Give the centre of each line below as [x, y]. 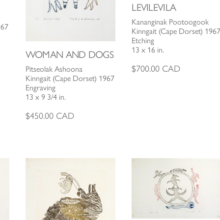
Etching [143, 40]
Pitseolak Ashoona [54, 69]
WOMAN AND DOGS [69, 55]
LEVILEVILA [154, 7]
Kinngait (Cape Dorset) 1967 [70, 79]
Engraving [40, 88]
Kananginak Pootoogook [170, 22]
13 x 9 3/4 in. [45, 97]
